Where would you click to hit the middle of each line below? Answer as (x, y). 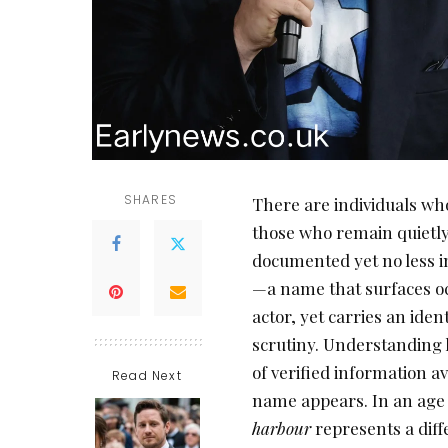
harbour (281, 428)
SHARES (150, 200)
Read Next (147, 376)
